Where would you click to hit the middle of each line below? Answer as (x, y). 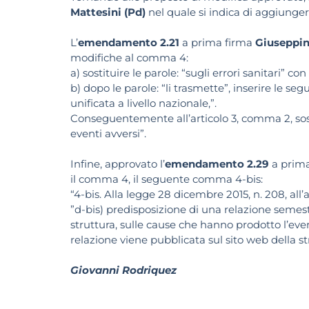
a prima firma (217, 43)
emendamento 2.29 (217, 164)
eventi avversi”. (108, 134)
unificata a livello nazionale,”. (143, 103)
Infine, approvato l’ (118, 164)
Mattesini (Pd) (108, 12)
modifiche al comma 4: (129, 58)
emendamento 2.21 (129, 43)
